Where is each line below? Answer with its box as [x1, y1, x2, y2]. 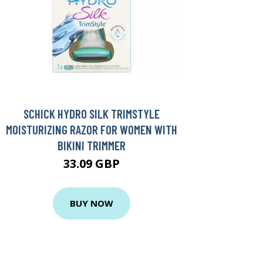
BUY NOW [70, 197, 113, 209]
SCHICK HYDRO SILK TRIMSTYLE [23, 106, 160, 121]
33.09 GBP [63, 155, 120, 171]
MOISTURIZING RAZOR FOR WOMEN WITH [6, 122, 177, 137]
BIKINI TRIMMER [58, 137, 126, 153]
